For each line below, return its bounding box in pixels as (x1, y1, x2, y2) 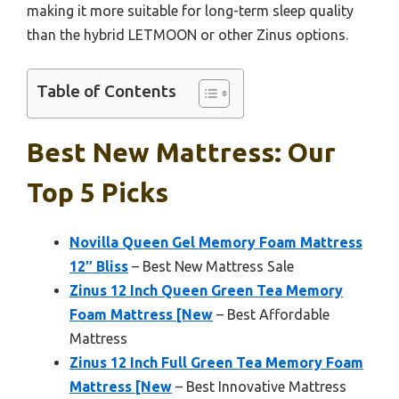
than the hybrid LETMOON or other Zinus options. (27, 27, 348, 44)
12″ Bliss (69, 258, 128, 275)
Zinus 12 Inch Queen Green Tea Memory (69, 282, 343, 299)
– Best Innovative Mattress (172, 379, 346, 395)
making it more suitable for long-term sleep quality (27, 3, 354, 20)
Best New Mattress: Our (27, 137, 336, 168)
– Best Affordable (213, 306, 330, 323)
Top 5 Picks (27, 177, 168, 208)
